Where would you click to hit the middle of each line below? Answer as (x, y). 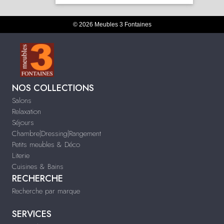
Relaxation (26, 111)
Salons (22, 100)
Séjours (23, 122)
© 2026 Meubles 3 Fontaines (112, 24)
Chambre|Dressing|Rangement (56, 133)
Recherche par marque (46, 191)
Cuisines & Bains (38, 166)
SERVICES (32, 214)
